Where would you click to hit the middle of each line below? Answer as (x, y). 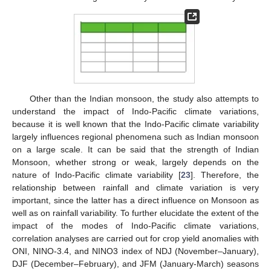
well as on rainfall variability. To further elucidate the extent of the (135, 213)
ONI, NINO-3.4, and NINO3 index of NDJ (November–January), (135, 251)
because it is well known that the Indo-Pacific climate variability (135, 124)
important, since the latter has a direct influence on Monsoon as (135, 200)
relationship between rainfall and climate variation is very (135, 187)
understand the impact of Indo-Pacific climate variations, (135, 111)
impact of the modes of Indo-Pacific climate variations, (135, 225)
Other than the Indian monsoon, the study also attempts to (144, 98)
